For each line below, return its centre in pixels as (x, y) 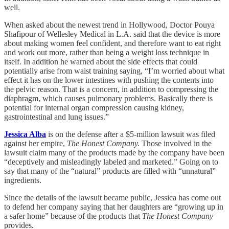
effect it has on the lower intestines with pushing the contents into (109, 80)
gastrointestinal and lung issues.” (56, 117)
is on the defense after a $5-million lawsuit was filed (131, 134)
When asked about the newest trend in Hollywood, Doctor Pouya (109, 25)
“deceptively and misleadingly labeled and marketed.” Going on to (111, 162)
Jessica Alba (25, 134)
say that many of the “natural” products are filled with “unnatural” (110, 171)
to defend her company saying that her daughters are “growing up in (114, 207)
